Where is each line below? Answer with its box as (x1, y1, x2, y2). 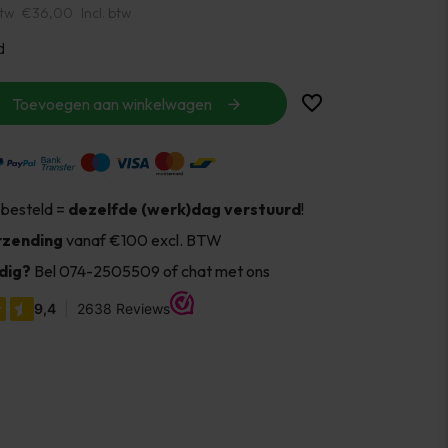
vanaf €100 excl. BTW (65, 229, 222, 250)
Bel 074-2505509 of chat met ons (30, 260, 270, 281)
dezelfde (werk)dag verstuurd (67, 198, 301, 219)
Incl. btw (80, 4, 131, 22)
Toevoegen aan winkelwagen (11, 93, 212, 114)
